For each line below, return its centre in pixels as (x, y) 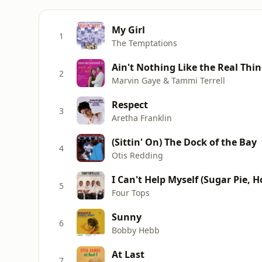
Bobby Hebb (136, 230)
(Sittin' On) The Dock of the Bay (184, 142)
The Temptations (144, 43)
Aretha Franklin (142, 118)
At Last (128, 254)
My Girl (128, 30)
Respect (130, 104)
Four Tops (131, 192)
